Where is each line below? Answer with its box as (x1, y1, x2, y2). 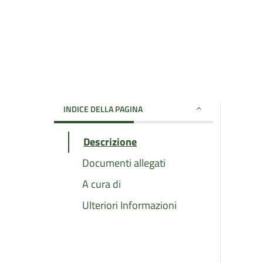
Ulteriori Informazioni (82, 197, 177, 213)
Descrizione (83, 133, 137, 150)
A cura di (82, 176, 121, 192)
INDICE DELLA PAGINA (63, 102, 143, 115)
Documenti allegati (82, 154, 166, 171)
